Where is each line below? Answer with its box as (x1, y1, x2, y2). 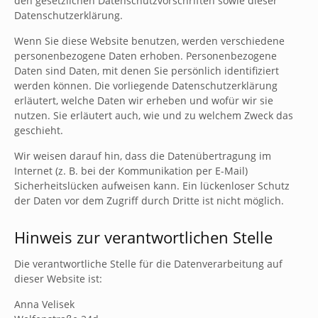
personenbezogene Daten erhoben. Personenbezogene (14, 49, 277, 62)
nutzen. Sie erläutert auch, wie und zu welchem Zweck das (14, 109, 293, 122)
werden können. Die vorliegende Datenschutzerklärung (14, 79, 278, 92)
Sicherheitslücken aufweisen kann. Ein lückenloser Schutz (14, 179, 290, 192)
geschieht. (14, 124, 63, 137)
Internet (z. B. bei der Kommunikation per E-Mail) (14, 164, 248, 177)
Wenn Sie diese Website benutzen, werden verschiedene (14, 34, 285, 48)
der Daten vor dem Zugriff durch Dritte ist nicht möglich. (14, 194, 284, 207)
